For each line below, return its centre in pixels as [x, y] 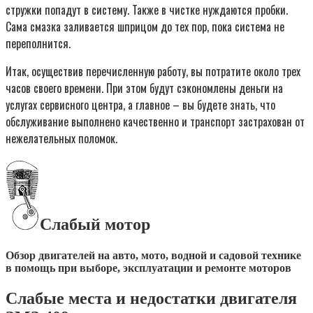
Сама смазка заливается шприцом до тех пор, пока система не [145, 26]
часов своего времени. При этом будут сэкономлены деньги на [144, 88]
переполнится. [38, 43]
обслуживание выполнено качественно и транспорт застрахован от [155, 121]
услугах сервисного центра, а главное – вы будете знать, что [140, 104]
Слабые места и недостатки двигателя [151, 298]
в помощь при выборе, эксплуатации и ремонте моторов [148, 268]
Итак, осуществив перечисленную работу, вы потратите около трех [153, 71]
